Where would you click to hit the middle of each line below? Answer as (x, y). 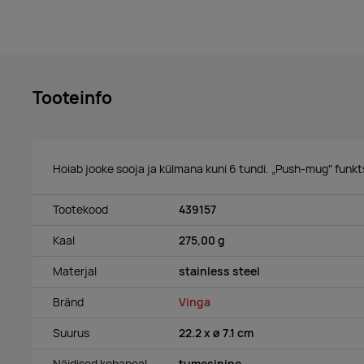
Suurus (71, 333)
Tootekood (80, 209)
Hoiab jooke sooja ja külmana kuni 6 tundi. (162, 169)
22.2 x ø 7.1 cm (216, 333)
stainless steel (219, 271)
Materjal (75, 271)
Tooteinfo (72, 97)
